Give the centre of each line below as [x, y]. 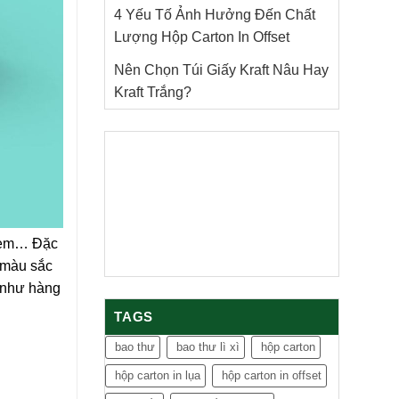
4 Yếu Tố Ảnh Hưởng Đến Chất [215, 15]
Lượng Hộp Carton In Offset [202, 37]
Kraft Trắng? [155, 92]
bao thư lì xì [208, 347]
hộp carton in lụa [158, 375]
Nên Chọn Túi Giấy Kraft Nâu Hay [221, 70]
